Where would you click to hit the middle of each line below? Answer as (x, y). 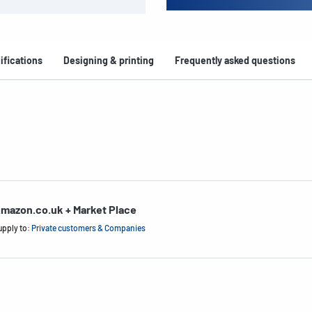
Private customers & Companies (88, 227)
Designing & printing (109, 60)
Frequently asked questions (235, 60)
